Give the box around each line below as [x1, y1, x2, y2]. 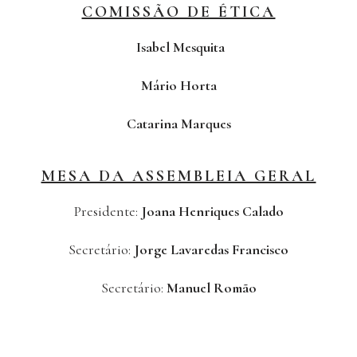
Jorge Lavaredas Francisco [131, 241, 288, 259]
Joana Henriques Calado [140, 202, 284, 221]
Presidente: [73, 202, 141, 221]
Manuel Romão [163, 279, 257, 297]
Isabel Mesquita [132, 38, 225, 57]
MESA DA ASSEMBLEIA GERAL [41, 167, 316, 186]
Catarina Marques [126, 115, 231, 133]
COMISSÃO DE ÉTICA [81, 2, 276, 22]
